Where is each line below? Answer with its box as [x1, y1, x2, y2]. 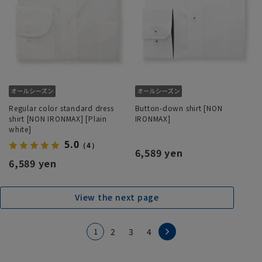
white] [9, 123, 32, 134]
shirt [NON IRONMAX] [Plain [9, 113, 108, 123]
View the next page [75, 191, 159, 204]
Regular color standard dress [9, 102, 114, 113]
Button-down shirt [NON [135, 102, 223, 113]
